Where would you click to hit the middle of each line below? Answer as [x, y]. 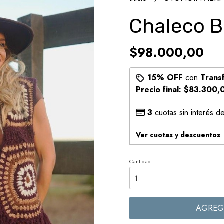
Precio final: [160, 90]
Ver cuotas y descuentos [178, 135]
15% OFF [165, 78]
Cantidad [140, 161]
